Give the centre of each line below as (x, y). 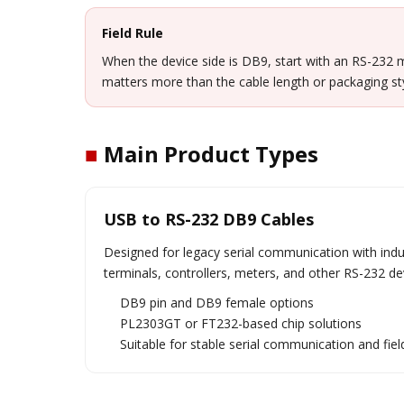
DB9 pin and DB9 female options (217, 303)
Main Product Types (208, 154)
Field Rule (133, 33)
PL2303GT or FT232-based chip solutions (241, 323)
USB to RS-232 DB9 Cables (209, 219)
